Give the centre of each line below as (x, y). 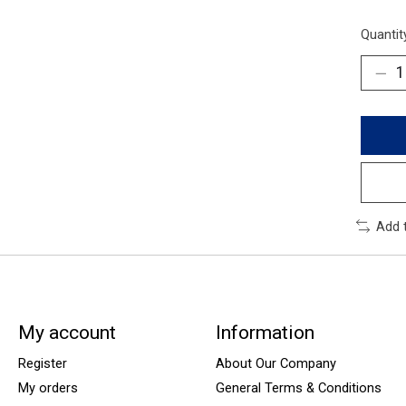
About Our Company (275, 364)
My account (67, 332)
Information (265, 332)
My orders (48, 388)
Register (42, 364)
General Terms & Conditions (298, 388)
